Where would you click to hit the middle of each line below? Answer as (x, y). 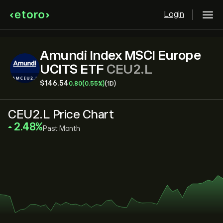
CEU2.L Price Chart (61, 114)
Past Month (61, 128)
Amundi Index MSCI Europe (120, 56)
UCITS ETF (73, 69)
